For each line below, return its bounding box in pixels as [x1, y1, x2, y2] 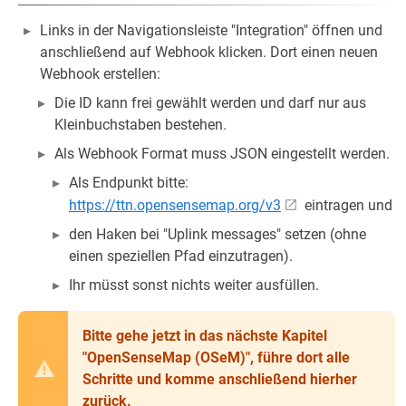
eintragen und [301, 197, 392, 214]
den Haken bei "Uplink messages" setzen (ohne [69, 226, 366, 243]
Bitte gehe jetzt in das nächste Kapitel [82, 327, 327, 344]
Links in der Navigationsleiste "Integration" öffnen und [40, 22, 382, 39]
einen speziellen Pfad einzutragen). [69, 247, 293, 265]
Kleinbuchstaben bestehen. [54, 116, 227, 133]
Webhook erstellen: [40, 65, 160, 82]
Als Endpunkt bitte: [69, 174, 188, 191]
